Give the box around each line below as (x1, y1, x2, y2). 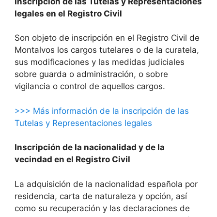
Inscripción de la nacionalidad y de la (15, 142, 165, 153)
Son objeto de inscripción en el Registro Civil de (15, 33, 200, 43)
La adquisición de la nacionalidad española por (15, 179, 198, 189)
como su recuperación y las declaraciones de (15, 203, 190, 213)
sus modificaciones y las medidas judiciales (15, 57, 185, 67)
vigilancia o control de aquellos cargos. (15, 81, 165, 92)
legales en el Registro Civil (15, 8, 122, 18)
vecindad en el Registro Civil (15, 155, 130, 165)
